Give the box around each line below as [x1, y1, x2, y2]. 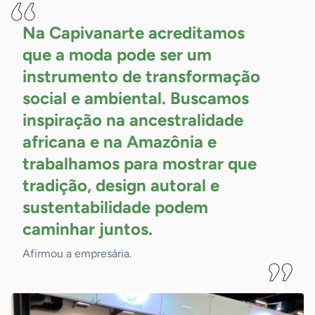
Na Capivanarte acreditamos [22, 22, 245, 44]
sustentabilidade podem [22, 197, 208, 218]
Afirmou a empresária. [22, 247, 131, 261]
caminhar [22, 219, 95, 240]
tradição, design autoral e [22, 175, 219, 196]
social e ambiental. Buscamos [22, 88, 249, 109]
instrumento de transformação [22, 66, 260, 87]
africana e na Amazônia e [22, 131, 217, 153]
